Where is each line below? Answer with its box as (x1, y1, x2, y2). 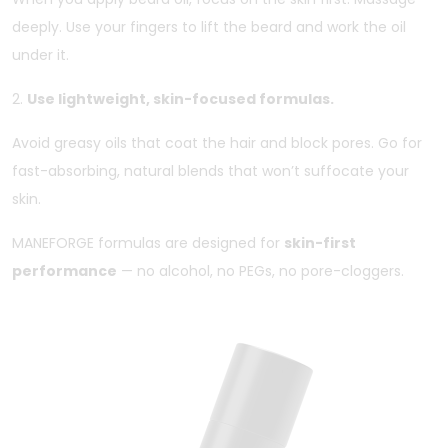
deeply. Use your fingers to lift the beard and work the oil (12, 16, 406, 37)
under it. (12, 44, 69, 65)
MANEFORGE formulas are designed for (12, 232, 284, 253)
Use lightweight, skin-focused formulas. (27, 88, 334, 109)
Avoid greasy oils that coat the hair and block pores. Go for (12, 132, 422, 153)
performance (12, 260, 117, 281)
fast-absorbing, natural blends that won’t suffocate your (12, 160, 409, 181)
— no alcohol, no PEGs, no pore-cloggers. (117, 260, 404, 281)
